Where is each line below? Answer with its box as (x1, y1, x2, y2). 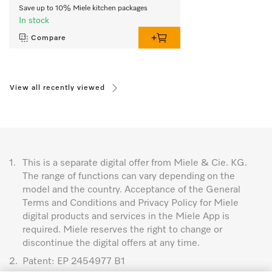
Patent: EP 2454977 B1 (22, 256, 125, 267)
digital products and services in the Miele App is (22, 211, 229, 222)
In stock (19, 16, 49, 25)
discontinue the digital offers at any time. (22, 238, 200, 248)
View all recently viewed (10, 84, 105, 92)
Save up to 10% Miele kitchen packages (19, 4, 148, 12)
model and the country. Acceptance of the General (22, 185, 240, 195)
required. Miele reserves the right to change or (22, 225, 222, 235)
